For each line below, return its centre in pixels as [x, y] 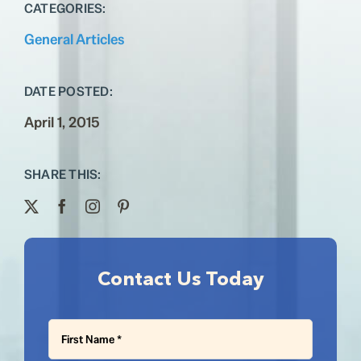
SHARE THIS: [62, 174]
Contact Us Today [180, 280]
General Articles [74, 39]
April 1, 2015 [62, 122]
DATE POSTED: [68, 91]
